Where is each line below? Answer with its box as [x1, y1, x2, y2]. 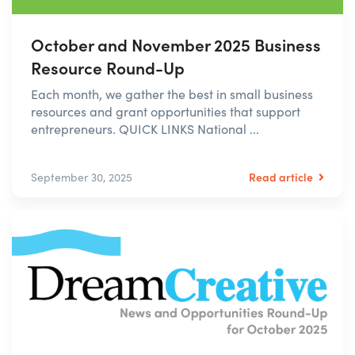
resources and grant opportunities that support [31, 102, 300, 120]
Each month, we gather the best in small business [31, 85, 313, 102]
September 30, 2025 [31, 169, 132, 185]
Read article [249, 168, 315, 185]
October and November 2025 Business [31, 32, 321, 56]
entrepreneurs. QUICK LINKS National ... [31, 120, 259, 137]
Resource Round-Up [31, 55, 185, 79]
